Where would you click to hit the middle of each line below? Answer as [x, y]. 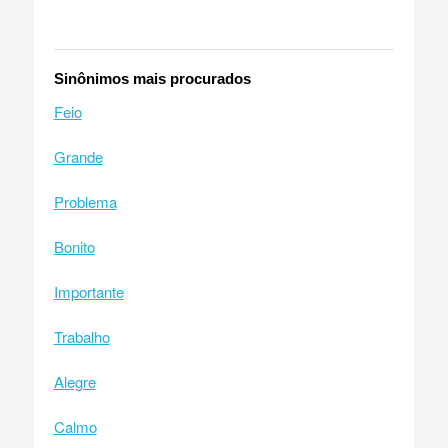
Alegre [74, 381]
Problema [85, 201]
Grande [78, 156]
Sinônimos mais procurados [152, 78]
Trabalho [81, 336]
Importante [88, 291]
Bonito [74, 246]
